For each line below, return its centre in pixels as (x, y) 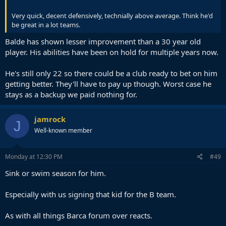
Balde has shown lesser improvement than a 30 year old (103, 41)
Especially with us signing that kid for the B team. (91, 194)
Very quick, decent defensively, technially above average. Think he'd (112, 15)
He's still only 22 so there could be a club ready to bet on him (111, 73)
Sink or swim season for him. (55, 173)
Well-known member (63, 130)
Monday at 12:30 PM (34, 156)
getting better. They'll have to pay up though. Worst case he (108, 84)
